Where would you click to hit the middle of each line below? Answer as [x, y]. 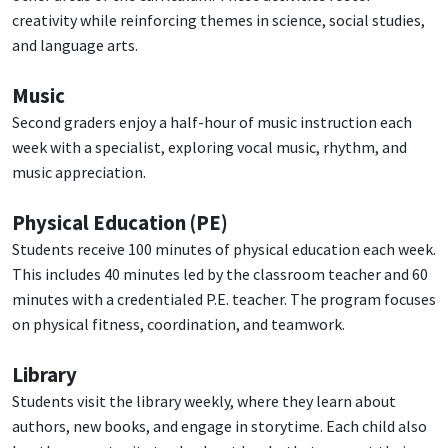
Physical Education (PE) [120, 223]
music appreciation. [79, 172]
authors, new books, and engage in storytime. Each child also [219, 426]
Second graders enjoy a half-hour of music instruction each [212, 122]
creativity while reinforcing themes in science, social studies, [218, 20]
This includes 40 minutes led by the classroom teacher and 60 [220, 274]
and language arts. [75, 45]
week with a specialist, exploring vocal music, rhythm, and [209, 147]
